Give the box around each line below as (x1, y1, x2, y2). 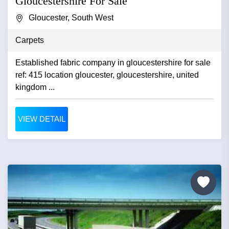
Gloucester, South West (29, 13, 113, 22)
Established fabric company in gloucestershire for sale (15, 58, 211, 67)
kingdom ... (15, 82, 55, 91)
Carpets (15, 35, 44, 44)
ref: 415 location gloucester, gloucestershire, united (15, 70, 199, 79)
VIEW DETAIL (18, 114, 65, 123)
